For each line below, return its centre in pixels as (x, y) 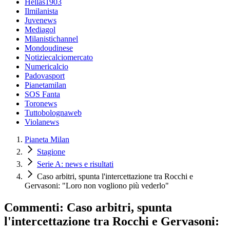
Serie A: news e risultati (75, 164)
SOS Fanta (42, 94)
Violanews (42, 122)
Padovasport (45, 76)
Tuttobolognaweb (53, 113)
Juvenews (41, 21)
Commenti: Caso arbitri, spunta (88, 208)
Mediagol (40, 30)
